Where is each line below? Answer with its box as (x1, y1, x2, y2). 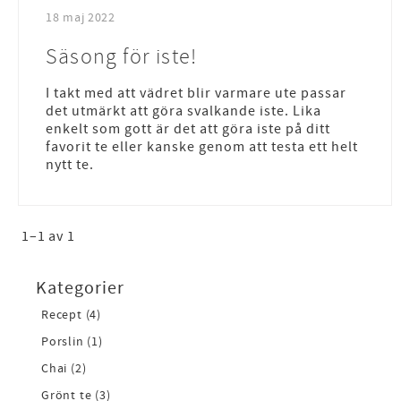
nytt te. (46, 155, 94, 174)
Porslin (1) (41, 333, 103, 350)
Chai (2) (41, 360, 87, 377)
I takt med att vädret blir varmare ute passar (46, 83, 346, 102)
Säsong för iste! (46, 42, 198, 70)
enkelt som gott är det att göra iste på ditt (46, 119, 330, 138)
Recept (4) (41, 306, 101, 323)
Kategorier (36, 276, 124, 300)
